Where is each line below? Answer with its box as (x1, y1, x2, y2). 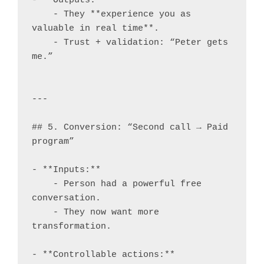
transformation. (32, 221, 111, 232)
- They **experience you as (32, 9, 53, 19)
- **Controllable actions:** (32, 249, 175, 260)
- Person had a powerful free (32, 179, 53, 189)
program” (32, 136, 74, 147)
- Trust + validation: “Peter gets (32, 37, 53, 48)
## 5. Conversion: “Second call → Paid (32, 122, 228, 133)
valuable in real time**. (32, 23, 159, 34)
